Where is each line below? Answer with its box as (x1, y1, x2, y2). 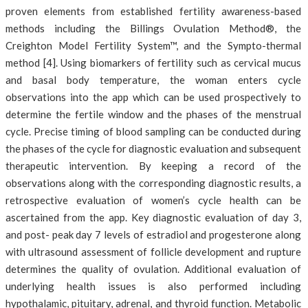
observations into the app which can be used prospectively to (5, 91, 301, 103)
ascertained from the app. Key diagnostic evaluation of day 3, (5, 211, 301, 223)
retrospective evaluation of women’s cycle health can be (5, 194, 301, 206)
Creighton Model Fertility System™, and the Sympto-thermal (5, 39, 301, 52)
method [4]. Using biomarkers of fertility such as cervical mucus (5, 56, 301, 69)
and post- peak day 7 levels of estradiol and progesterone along (5, 228, 301, 241)
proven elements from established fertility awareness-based (5, 5, 301, 17)
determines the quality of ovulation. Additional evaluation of (5, 263, 301, 275)
